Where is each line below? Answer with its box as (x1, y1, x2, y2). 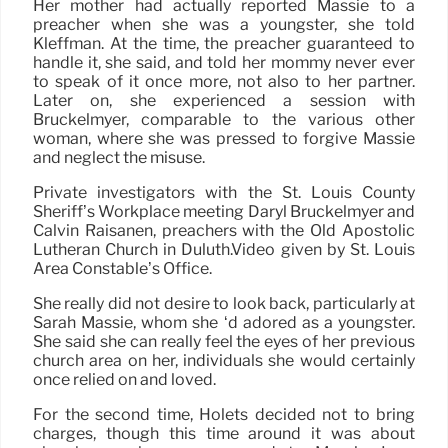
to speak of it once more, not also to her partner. (33, 71, 415, 91)
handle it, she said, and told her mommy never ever (33, 52, 415, 72)
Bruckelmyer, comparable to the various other (33, 109, 415, 129)
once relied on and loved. (33, 369, 216, 389)
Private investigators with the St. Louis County (33, 182, 415, 202)
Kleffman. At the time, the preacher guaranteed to (33, 33, 415, 53)
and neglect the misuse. (33, 147, 205, 167)
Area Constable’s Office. (33, 258, 212, 278)
